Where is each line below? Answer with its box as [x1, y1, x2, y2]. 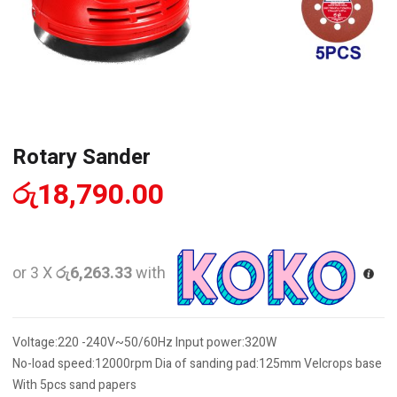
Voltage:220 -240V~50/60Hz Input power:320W [12, 333, 276, 352]
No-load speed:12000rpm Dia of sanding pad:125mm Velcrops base [12, 354, 382, 373]
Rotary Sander [12, 142, 151, 173]
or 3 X [12, 261, 56, 285]
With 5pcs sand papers [12, 376, 136, 394]
